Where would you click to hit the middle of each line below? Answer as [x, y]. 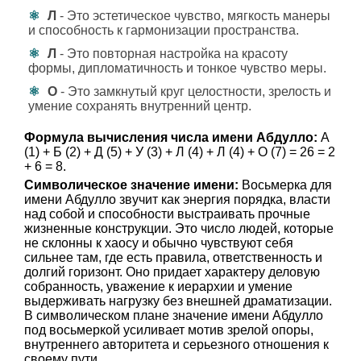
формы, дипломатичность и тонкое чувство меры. [177, 68]
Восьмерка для [285, 185]
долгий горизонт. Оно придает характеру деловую [172, 272]
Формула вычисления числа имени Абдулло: [171, 137]
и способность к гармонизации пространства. [164, 30]
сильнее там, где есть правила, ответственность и [173, 257]
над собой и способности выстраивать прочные [167, 214]
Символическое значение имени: [131, 185]
